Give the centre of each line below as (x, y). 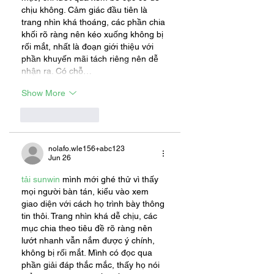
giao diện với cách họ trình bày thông (94, 204)
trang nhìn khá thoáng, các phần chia (94, 22)
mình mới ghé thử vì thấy (110, 180)
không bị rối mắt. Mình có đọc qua (88, 253)
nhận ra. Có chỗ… (57, 71)
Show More (43, 93)
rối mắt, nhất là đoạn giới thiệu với (89, 47)
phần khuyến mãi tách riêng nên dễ (91, 59)
